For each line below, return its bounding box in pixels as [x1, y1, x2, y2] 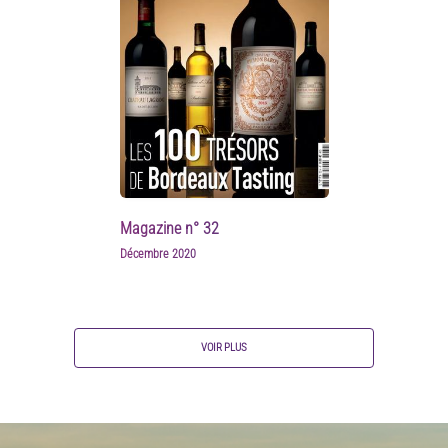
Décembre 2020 [119, 246, 196, 261]
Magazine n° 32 [119, 218, 219, 238]
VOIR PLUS [201, 340, 247, 354]
